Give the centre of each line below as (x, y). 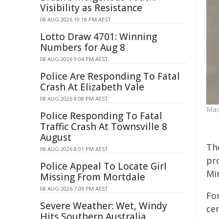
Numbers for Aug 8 (83, 47)
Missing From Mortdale (93, 177)
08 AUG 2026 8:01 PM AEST (74, 149)
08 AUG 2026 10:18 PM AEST (76, 19)
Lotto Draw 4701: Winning (99, 37)
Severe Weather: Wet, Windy (104, 206)
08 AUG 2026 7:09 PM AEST (74, 188)
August (56, 137)
